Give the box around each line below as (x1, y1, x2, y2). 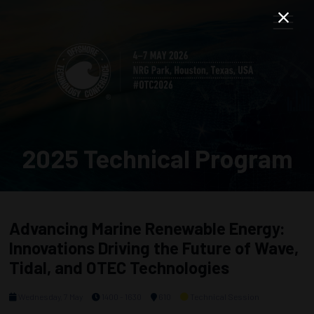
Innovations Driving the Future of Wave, (9, 238, 299, 258)
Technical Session (190, 291, 259, 301)
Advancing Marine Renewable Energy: (9, 218, 285, 238)
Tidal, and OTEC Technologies (9, 257, 229, 278)
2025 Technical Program (21, 143, 293, 173)
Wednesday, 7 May (17, 291, 83, 301)
